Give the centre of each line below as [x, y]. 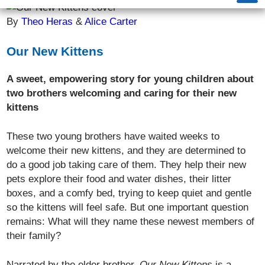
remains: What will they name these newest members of [131, 221]
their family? [34, 235]
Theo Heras [49, 21]
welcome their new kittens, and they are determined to [126, 150]
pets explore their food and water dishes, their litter [119, 179]
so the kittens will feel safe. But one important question [128, 207]
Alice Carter [111, 21]
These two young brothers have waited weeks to [113, 136]
